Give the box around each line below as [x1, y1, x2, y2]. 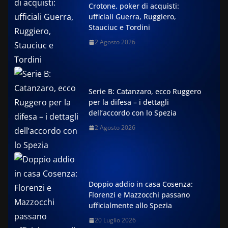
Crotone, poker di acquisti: [89, 1, 179, 11]
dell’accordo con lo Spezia [89, 108, 177, 118]
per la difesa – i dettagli [89, 97, 169, 107]
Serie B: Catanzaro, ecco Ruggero [89, 87, 201, 96]
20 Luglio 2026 [95, 216, 136, 224]
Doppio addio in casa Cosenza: [89, 179, 193, 189]
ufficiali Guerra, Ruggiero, [89, 12, 176, 21]
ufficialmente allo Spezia [89, 201, 172, 210]
